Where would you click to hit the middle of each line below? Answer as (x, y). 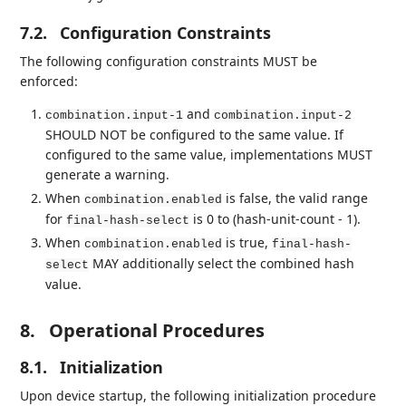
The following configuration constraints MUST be (169, 62)
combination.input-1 (115, 116)
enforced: (49, 82)
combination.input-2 (283, 116)
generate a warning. (108, 175)
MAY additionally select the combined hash (222, 264)
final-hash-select (128, 220)
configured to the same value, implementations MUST (209, 155)
